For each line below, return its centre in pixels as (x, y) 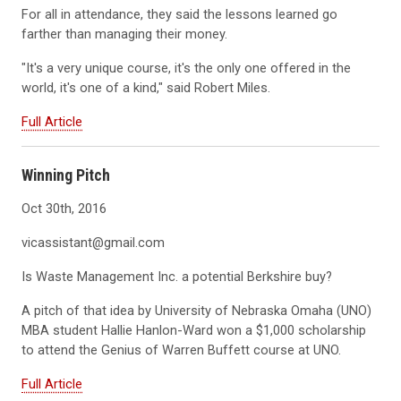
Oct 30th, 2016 (64, 209)
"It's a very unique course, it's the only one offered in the (186, 68)
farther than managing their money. (124, 34)
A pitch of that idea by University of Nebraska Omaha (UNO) (196, 311)
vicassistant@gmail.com (93, 243)
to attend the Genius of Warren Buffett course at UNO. (181, 350)
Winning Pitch (66, 175)
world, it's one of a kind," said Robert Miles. (146, 88)
